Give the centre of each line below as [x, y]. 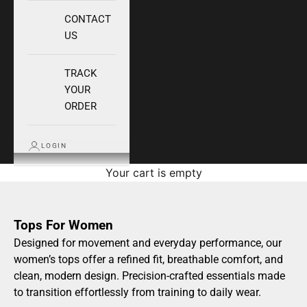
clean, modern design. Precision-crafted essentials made [149, 276]
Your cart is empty [153, 173]
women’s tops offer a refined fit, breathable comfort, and [148, 260]
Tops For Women [63, 226]
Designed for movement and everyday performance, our [148, 243]
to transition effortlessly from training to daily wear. [137, 293]
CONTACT [88, 20]
